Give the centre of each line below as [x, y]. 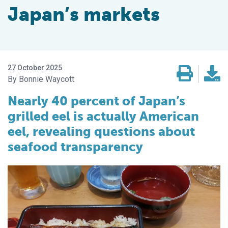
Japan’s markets [84, 15]
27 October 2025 [35, 68]
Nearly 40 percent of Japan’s [96, 101]
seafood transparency [75, 147]
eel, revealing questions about [101, 132]
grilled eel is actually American [103, 117]
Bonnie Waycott [47, 79]
